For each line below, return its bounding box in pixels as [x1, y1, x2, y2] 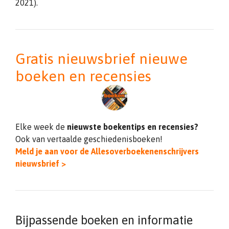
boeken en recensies [15, 67, 151, 84]
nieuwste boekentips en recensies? [67, 122, 198, 131]
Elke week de [15, 122, 67, 131]
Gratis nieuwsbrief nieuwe [15, 50, 188, 67]
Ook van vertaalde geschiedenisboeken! [15, 134, 163, 144]
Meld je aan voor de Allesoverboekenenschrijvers [15, 147, 199, 156]
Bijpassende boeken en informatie [15, 213, 193, 227]
